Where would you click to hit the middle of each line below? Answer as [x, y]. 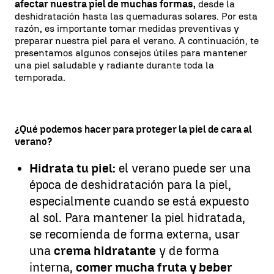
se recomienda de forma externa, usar [135, 234]
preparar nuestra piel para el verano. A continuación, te [137, 40]
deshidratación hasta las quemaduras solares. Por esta [136, 16]
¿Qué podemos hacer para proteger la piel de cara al [133, 129]
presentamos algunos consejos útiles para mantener [131, 53]
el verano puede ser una [183, 168]
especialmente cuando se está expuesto [139, 201]
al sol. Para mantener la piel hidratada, [137, 217]
